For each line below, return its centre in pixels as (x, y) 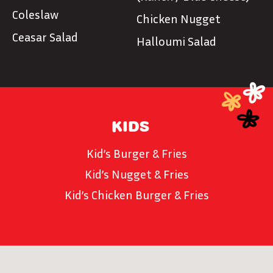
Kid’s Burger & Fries (136, 153)
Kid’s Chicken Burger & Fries (136, 194)
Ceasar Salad (45, 37)
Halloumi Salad (176, 41)
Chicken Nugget (179, 18)
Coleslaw (35, 14)
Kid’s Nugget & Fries (136, 174)
